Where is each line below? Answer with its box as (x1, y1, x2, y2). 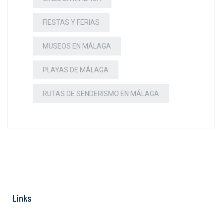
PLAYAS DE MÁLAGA (43, 65, 109, 74)
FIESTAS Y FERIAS (43, 18, 100, 26)
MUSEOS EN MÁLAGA (43, 42, 111, 50)
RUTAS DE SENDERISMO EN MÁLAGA (43, 89, 159, 98)
